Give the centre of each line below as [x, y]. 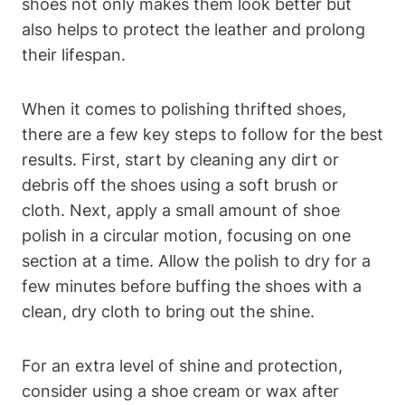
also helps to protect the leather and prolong [193, 29]
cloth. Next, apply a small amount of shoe [181, 210]
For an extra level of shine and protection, [182, 365]
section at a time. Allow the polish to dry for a [196, 260]
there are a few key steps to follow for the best [202, 134]
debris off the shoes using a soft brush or [180, 184]
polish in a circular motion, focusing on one [186, 235]
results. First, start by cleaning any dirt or [180, 159]
